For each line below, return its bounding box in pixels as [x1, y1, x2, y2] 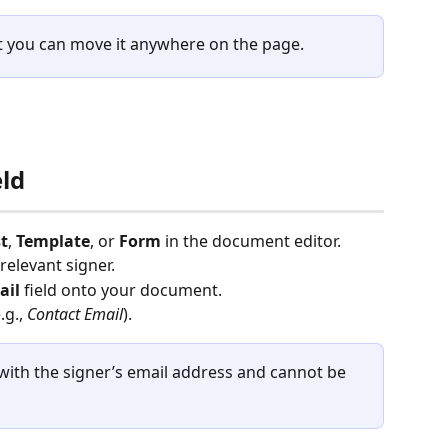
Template [16, 229, 90, 252]
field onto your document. [20, 278, 222, 301]
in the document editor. [161, 229, 341, 252]
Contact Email [27, 303, 123, 326]
